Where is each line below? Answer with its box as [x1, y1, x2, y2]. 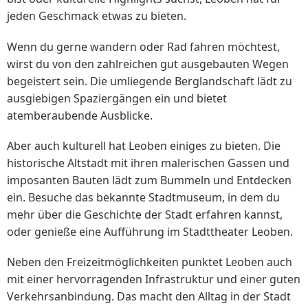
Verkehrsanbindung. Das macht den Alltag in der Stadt [7, 288, 291, 304]
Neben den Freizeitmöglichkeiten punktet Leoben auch [7, 254, 292, 269]
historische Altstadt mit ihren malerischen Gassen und [7, 155, 289, 170]
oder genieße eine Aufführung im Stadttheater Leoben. [7, 223, 293, 239]
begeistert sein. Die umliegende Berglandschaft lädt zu [7, 73, 292, 89]
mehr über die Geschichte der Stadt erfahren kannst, [7, 206, 283, 222]
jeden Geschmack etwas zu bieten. [7, 8, 186, 24]
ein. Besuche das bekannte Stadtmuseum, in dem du [7, 189, 280, 205]
